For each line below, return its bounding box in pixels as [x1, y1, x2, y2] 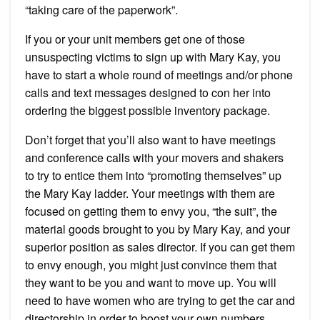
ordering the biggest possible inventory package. [25, 102, 270, 119]
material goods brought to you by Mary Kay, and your [25, 221, 290, 238]
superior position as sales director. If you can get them [25, 239, 295, 256]
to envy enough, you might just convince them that [25, 256, 276, 274]
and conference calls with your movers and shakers [25, 149, 284, 166]
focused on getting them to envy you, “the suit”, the [25, 203, 277, 220]
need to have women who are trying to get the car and [25, 292, 295, 309]
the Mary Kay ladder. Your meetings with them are [25, 185, 275, 202]
